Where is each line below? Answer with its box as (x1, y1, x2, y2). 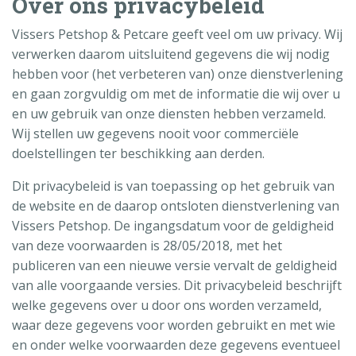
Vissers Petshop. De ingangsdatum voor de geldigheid (12, 216, 334, 234)
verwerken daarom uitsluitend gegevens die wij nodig (12, 44, 330, 63)
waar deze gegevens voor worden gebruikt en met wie (12, 315, 335, 334)
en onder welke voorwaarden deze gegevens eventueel (12, 335, 340, 354)
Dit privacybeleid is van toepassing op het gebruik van (12, 176, 335, 195)
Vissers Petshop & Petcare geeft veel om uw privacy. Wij (12, 25, 342, 43)
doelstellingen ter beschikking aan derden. (12, 144, 265, 162)
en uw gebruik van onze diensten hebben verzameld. (12, 104, 326, 122)
